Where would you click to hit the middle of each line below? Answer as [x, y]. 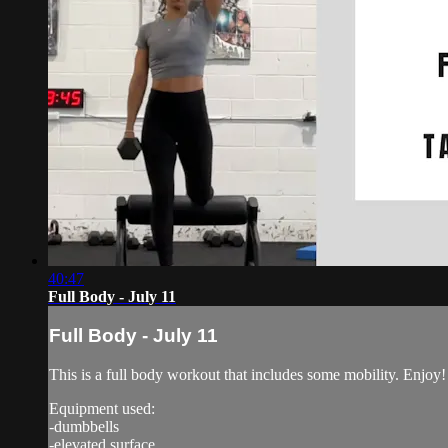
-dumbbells [84, 427]
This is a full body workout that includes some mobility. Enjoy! [247, 375]
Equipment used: [102, 409]
